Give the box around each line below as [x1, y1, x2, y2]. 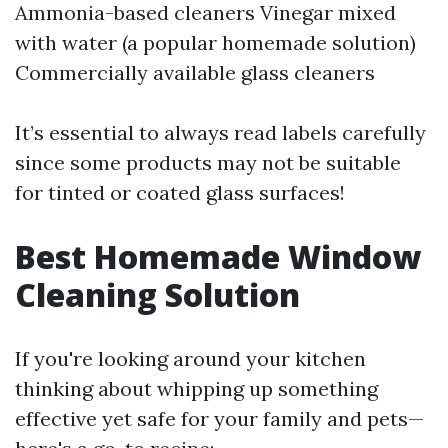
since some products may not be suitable [15, 150, 401, 176]
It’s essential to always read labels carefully [15, 120, 426, 146]
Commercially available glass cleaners [15, 60, 375, 86]
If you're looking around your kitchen [15, 346, 366, 372]
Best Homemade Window [15, 235, 421, 279]
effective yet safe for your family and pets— [15, 406, 424, 432]
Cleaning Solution [15, 273, 300, 317]
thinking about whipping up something [15, 376, 378, 402]
